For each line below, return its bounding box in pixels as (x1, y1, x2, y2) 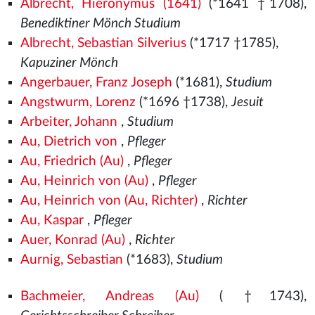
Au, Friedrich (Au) (20, 155, 124, 168)
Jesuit (231, 96, 264, 109)
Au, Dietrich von (20, 135, 117, 148)
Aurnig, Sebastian (20, 253, 123, 266)
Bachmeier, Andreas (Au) (20, 290, 199, 303)
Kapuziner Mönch (20, 56, 118, 70)
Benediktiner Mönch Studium (20, 17, 181, 30)
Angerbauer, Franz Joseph (20, 76, 172, 89)
